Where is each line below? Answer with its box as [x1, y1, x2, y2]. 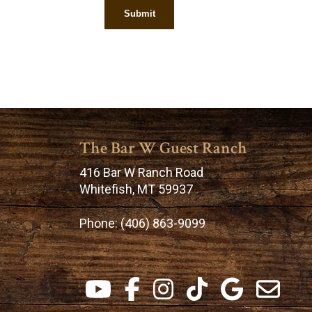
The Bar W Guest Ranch [79, 137, 247, 159]
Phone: [79, 216, 120, 231]
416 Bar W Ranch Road [79, 165, 203, 180]
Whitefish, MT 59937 [79, 182, 193, 197]
